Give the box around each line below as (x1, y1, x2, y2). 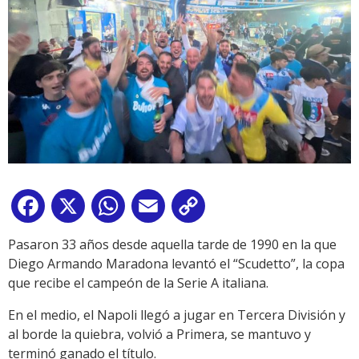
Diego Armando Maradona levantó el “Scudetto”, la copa (8, 255, 345, 273)
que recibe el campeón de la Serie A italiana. (8, 274, 268, 292)
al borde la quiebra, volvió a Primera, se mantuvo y (8, 325, 311, 344)
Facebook (48, 200, 106, 219)
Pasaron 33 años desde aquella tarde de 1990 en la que (8, 236, 337, 254)
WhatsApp (128, 200, 191, 219)
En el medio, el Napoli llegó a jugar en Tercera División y (8, 306, 345, 325)
